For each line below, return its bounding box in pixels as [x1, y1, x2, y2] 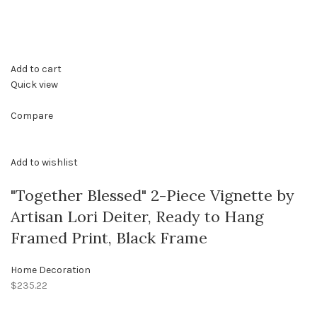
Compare [11, 110, 53, 122]
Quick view [11, 79, 58, 91]
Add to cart [11, 63, 62, 76]
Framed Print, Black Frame [11, 228, 207, 248]
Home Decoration [11, 264, 91, 277]
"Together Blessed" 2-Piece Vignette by [11, 185, 294, 206]
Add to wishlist [11, 156, 78, 169]
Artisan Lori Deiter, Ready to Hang [11, 207, 264, 227]
